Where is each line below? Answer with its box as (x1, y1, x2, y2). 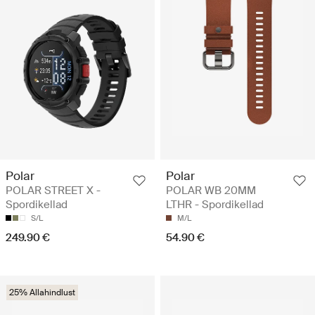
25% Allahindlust (9, 286, 75, 298)
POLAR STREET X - (6, 183, 101, 198)
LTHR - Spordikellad (166, 197, 264, 212)
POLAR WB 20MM (166, 183, 256, 198)
